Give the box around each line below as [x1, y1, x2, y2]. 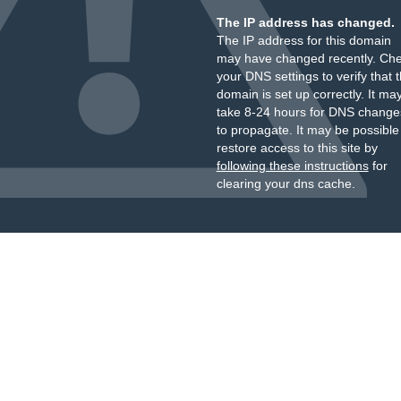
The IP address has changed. [216, 15, 395, 30]
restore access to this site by [216, 141, 378, 155]
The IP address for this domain [216, 33, 391, 47]
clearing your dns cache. [216, 176, 355, 191]
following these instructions [216, 158, 369, 173]
